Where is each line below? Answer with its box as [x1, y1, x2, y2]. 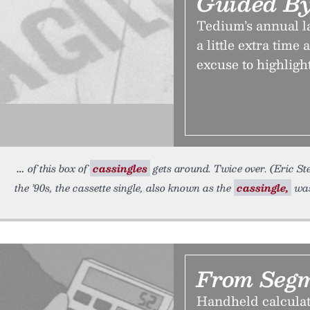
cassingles [93, 160, 147, 176]
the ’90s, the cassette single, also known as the [15, 179, 234, 196]
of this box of [28, 160, 90, 176]
